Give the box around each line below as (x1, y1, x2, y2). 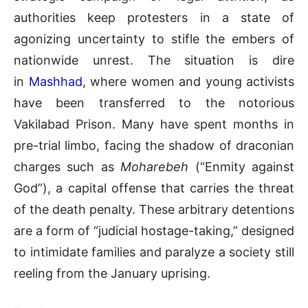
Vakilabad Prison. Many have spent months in (14, 117, 294, 132)
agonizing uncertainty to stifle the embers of (14, 32, 294, 47)
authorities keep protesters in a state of (14, 10, 294, 25)
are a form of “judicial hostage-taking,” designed (14, 223, 294, 239)
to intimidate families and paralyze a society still (14, 245, 294, 260)
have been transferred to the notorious (14, 96, 294, 111)
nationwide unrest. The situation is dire (14, 53, 294, 68)
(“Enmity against (188, 159, 295, 175)
